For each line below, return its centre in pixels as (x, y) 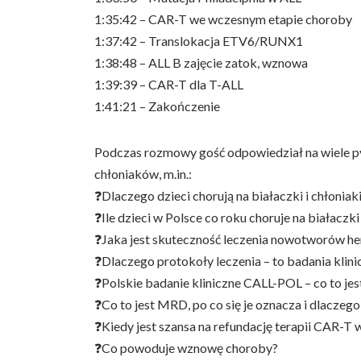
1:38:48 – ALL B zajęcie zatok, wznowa (201, 62)
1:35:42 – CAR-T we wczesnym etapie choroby (223, 19)
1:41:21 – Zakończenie (157, 106)
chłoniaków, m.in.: (143, 174)
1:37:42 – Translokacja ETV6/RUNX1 (199, 41)
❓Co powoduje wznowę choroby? (186, 348)
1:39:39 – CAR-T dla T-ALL (169, 84)
